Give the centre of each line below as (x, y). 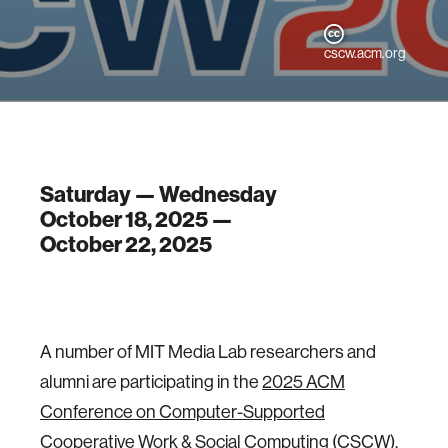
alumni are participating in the (151, 382)
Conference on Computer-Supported (182, 412)
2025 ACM (303, 382)
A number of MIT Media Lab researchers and (208, 352)
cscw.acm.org (366, 53)
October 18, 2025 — (136, 219)
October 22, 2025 (126, 244)
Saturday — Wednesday (158, 194)
